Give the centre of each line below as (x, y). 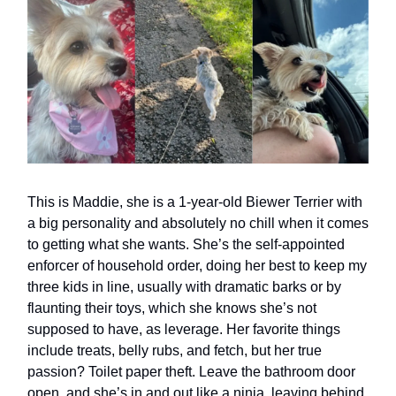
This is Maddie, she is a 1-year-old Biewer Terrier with (195, 202)
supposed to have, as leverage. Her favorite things (184, 329)
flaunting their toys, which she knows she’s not (172, 308)
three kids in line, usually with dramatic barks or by (184, 286)
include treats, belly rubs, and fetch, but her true (175, 350)
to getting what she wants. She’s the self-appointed (186, 244)
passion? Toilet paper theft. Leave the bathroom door (191, 371)
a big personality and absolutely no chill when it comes (198, 223)
